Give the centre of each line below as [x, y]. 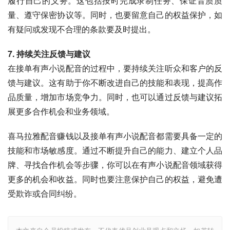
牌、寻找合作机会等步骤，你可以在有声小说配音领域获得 [115, 165]
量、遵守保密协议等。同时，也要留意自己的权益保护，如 [115, 15]
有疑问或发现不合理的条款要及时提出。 [82, 29]
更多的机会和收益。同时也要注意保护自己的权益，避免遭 [115, 179]
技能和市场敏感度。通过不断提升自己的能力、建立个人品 [115, 150]
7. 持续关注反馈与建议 [49, 54]
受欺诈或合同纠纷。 [45, 193]
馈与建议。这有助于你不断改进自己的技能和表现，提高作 [115, 82]
